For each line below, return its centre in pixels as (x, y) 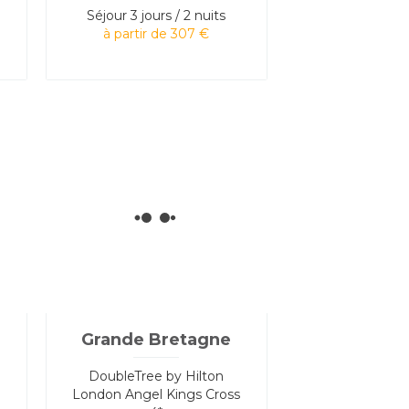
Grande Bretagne (157, 339)
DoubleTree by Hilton (157, 376)
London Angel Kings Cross (157, 394)
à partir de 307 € (157, 33)
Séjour (107, 15)
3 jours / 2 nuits (178, 15)
